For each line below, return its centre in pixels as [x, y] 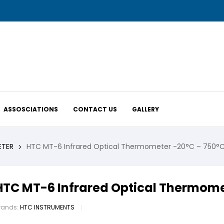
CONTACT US [95, 109]
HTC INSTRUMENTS [47, 207]
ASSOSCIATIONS [31, 109]
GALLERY [146, 109]
